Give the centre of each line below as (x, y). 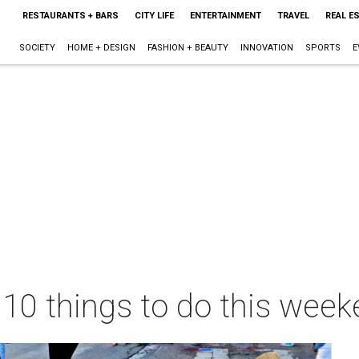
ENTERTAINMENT (225, 16)
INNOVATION (266, 48)
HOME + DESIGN (101, 48)
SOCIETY (37, 48)
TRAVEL (293, 16)
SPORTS (323, 48)
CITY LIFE (154, 16)
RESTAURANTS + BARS (70, 16)
